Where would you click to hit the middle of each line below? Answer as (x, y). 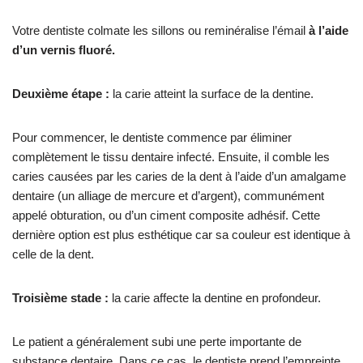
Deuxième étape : (61, 94)
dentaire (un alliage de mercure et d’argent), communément (168, 196)
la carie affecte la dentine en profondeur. (215, 298)
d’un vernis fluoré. (64, 50)
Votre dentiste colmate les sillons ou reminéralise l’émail (160, 30)
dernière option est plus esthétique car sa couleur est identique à (181, 235)
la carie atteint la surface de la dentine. (211, 94)
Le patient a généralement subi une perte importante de (157, 342)
